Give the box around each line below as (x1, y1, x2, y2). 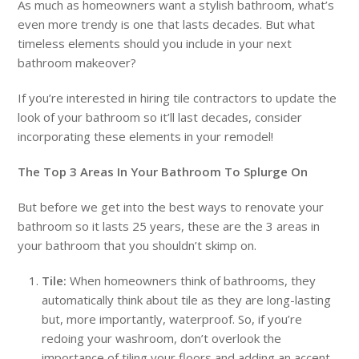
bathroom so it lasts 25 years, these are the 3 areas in (18, 218, 321, 235)
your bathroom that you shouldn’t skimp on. (18, 237, 260, 254)
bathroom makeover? (18, 54, 137, 71)
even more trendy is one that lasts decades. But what (18, 16, 316, 33)
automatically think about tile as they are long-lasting (42, 292, 332, 309)
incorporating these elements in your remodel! (18, 128, 274, 145)
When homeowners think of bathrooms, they (70, 272, 317, 289)
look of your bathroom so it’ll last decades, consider (18, 109, 303, 126)
